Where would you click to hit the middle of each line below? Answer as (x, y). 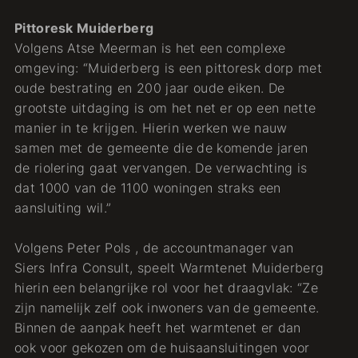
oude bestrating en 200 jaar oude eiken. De (149, 88)
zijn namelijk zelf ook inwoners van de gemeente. (167, 308)
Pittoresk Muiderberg (84, 28)
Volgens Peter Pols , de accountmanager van (154, 248)
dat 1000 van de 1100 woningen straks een (147, 188)
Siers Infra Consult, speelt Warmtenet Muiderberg (169, 268)
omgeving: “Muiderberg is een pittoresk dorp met (168, 68)
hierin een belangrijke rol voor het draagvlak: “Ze (166, 288)
